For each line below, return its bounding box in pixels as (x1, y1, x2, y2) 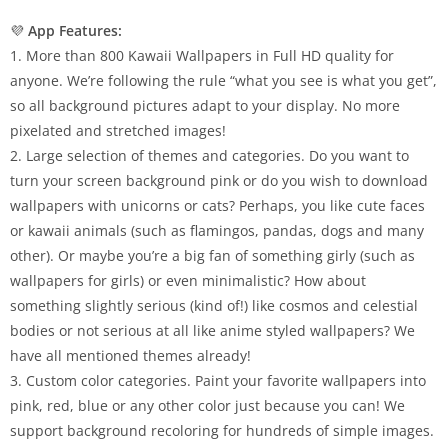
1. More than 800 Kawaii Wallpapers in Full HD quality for (10, 46, 394, 65)
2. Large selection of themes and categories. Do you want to (10, 146, 409, 165)
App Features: (28, 21, 122, 40)
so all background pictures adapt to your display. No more (10, 96, 400, 115)
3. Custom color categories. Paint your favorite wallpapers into (10, 371, 426, 390)
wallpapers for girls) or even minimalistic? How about (10, 271, 366, 290)
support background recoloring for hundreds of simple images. (10, 421, 434, 440)
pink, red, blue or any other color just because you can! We (10, 396, 405, 415)
